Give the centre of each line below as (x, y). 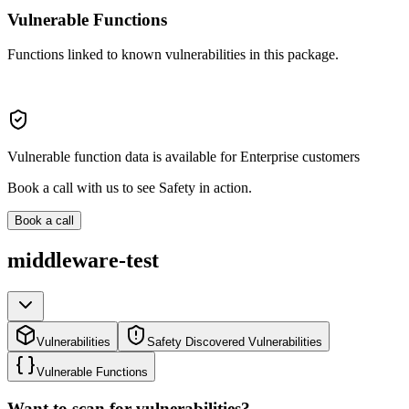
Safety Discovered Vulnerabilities (235, 342)
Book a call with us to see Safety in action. (130, 188)
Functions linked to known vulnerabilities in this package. (173, 55)
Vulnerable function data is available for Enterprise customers (184, 157)
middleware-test (83, 261)
